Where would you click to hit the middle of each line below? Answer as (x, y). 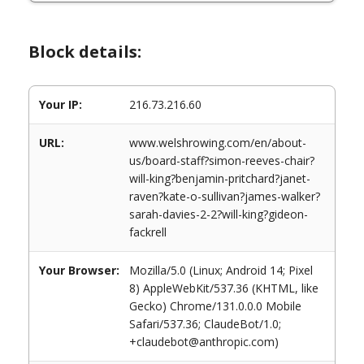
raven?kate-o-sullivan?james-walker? (225, 196)
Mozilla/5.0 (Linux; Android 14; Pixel (221, 270)
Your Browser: (79, 270)
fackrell (148, 232)
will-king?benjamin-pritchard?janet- (220, 178)
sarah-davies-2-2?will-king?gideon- (219, 214)
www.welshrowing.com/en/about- (218, 143)
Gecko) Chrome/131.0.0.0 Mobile (215, 306)
